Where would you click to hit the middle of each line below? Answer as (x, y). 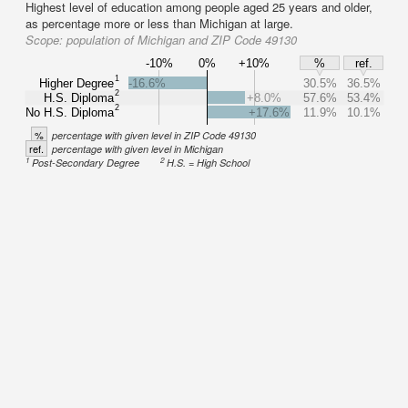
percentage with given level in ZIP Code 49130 (154, 135)
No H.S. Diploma (70, 112)
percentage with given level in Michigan (138, 149)
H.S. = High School (209, 163)
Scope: (46, 40)
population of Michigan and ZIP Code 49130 (182, 40)
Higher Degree (76, 83)
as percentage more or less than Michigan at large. (159, 23)
